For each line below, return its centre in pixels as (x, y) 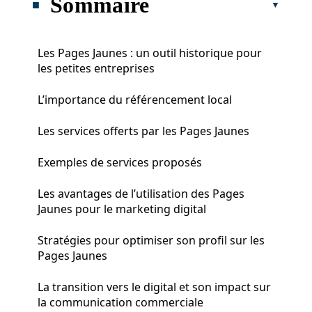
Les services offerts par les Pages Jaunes (143, 131)
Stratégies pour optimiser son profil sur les (151, 240)
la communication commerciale (120, 302)
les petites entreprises (96, 68)
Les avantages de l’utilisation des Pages (141, 193)
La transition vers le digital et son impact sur (154, 287)
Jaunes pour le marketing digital (122, 209)
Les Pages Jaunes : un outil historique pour (150, 53)
